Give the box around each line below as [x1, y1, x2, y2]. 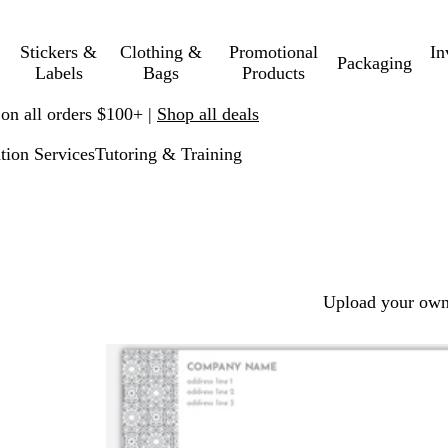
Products [242, 63, 306, 83]
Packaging [336, 52, 412, 73]
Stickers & [20, 42, 98, 62]
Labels [34, 63, 83, 83]
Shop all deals [157, 103, 259, 124]
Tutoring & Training [95, 144, 242, 164]
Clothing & [119, 42, 202, 62]
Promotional [229, 42, 319, 62]
